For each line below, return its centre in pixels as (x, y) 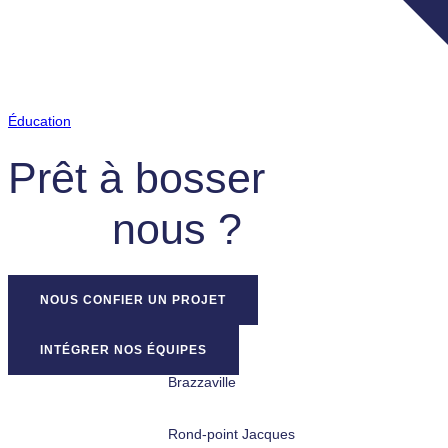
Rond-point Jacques (231, 433)
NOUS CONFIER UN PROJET (133, 299)
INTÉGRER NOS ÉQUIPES (123, 349)
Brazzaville (202, 381)
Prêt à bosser (136, 177)
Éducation (39, 120)
